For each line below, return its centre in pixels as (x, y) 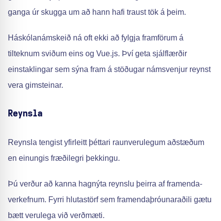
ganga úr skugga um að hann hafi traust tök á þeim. (97, 12)
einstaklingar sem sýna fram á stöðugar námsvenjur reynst (109, 69)
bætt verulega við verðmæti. (56, 215)
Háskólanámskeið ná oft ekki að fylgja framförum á (96, 38)
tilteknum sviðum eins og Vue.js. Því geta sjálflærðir (97, 54)
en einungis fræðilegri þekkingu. (64, 158)
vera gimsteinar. (36, 85)
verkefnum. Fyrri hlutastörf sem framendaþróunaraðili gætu (110, 200)
